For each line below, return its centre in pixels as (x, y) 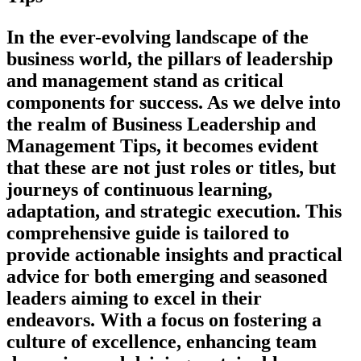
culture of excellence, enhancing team (162, 341)
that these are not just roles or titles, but (171, 167)
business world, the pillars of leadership (170, 58)
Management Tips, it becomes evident (162, 145)
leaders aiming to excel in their (134, 298)
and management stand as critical (145, 80)
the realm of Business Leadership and (161, 124)
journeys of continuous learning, (139, 189)
